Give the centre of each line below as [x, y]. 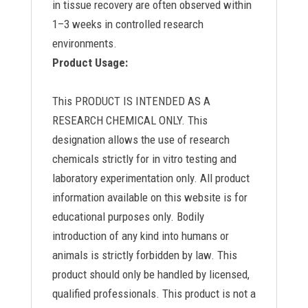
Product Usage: [90, 63]
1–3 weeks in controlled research [128, 24]
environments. [84, 43]
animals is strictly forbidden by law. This [144, 255]
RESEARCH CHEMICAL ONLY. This [130, 120]
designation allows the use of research [141, 140]
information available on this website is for [150, 197]
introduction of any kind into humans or [140, 236]
